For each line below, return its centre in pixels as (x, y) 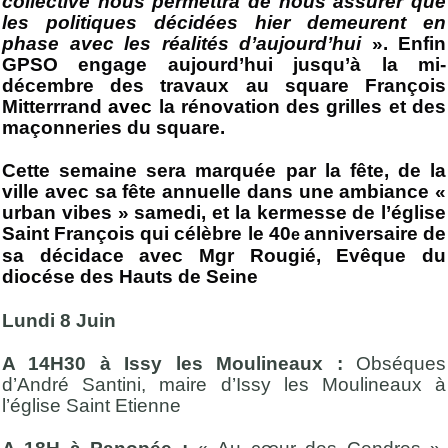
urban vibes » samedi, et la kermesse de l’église (224, 213)
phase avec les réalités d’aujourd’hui (187, 43)
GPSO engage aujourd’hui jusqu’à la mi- (224, 64)
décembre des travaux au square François (224, 85)
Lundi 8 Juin (59, 320)
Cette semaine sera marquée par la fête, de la (224, 171)
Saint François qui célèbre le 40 (146, 234)
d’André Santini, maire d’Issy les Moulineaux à (224, 384)
